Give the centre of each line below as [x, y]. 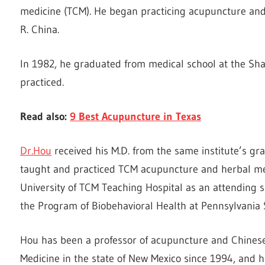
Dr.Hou [36, 151]
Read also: [45, 116]
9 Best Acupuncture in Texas [135, 116]
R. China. [40, 29]
